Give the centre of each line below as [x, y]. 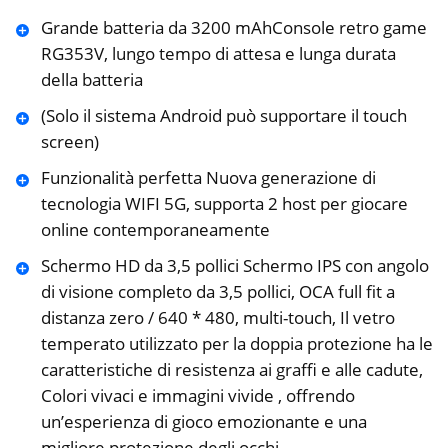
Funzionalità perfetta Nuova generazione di [208, 177]
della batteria [91, 79]
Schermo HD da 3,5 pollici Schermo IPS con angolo [234, 265]
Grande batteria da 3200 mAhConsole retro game [233, 27]
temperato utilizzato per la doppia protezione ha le [236, 343]
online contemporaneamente [155, 229]
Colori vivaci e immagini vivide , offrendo [197, 395]
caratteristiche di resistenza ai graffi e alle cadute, [231, 369]
